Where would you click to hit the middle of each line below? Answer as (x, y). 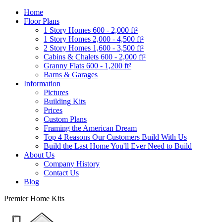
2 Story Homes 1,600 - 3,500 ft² (94, 48)
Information (42, 83)
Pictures (56, 92)
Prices (53, 110)
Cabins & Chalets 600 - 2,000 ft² (95, 57)
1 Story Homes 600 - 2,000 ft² (91, 30)
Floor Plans (42, 21)
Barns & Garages (71, 75)
